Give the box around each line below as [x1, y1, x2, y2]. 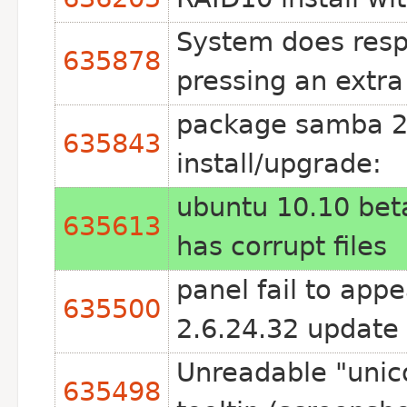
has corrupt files [176, 231, 387, 262]
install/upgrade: [176, 148, 382, 179]
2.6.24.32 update [176, 313, 399, 344]
